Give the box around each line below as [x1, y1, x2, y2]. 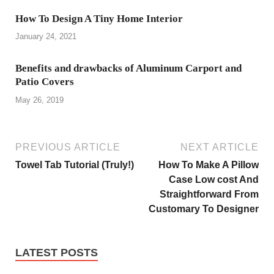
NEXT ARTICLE [180, 141, 259, 152]
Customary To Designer [149, 203, 259, 214]
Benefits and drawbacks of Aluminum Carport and [15, 62, 242, 75]
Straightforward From [160, 188, 259, 199]
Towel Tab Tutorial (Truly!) [15, 159, 134, 170]
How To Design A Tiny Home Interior [15, 12, 183, 24]
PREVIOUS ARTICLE [15, 141, 120, 152]
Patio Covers [15, 76, 74, 88]
